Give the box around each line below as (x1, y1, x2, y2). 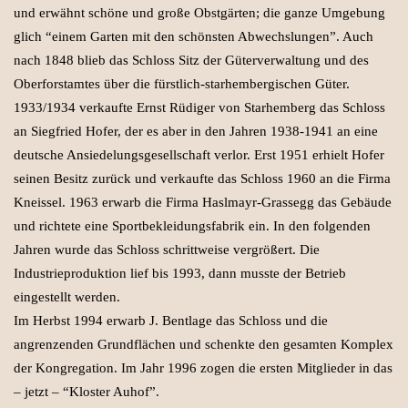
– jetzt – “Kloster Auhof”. (14, 383, 159, 399)
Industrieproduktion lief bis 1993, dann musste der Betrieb (14, 265, 346, 280)
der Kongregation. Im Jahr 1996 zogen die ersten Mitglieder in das (14, 360, 393, 375)
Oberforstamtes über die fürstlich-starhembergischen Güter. (14, 76, 350, 91)
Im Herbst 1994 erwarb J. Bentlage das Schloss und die (14, 312, 328, 328)
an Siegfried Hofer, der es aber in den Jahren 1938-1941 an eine (14, 123, 378, 138)
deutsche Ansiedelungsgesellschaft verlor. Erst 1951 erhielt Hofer (14, 147, 384, 162)
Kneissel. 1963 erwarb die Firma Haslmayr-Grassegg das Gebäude (14, 194, 392, 209)
